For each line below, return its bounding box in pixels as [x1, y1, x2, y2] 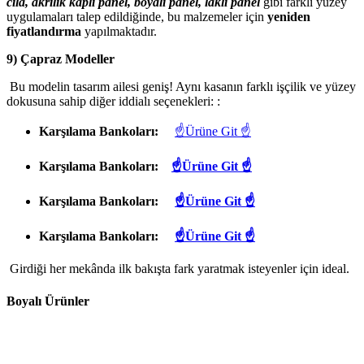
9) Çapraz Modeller [6, 52, 118, 67]
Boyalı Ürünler [6, 293, 89, 308]
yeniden [267, 10, 310, 24]
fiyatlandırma [6, 24, 81, 39]
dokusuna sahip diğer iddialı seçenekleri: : [6, 94, 220, 109]
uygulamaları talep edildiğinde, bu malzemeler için [6, 10, 267, 24]
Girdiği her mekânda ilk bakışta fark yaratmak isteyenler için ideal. [6, 262, 349, 276]
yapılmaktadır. [81, 24, 157, 39]
